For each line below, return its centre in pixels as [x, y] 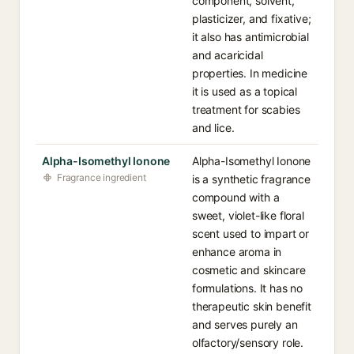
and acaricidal [228, 55]
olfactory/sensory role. [248, 343]
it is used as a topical [245, 91]
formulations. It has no [248, 288]
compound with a [236, 197]
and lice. [213, 128]
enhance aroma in [237, 252]
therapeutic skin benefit [252, 306]
